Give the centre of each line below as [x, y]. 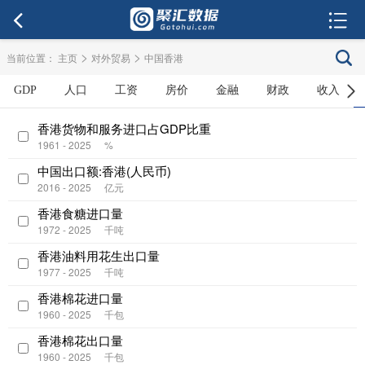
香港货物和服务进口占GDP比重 [124, 128]
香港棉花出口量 [80, 340]
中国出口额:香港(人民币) [104, 171]
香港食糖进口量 [80, 213]
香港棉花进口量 [80, 298]
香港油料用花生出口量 [99, 255]
